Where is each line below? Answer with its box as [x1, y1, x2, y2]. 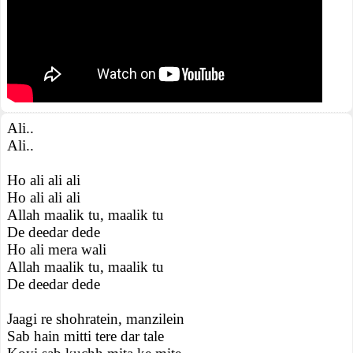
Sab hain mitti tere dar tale [7, 328, 164, 344]
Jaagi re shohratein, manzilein [7, 310, 184, 327]
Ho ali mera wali [7, 241, 106, 258]
